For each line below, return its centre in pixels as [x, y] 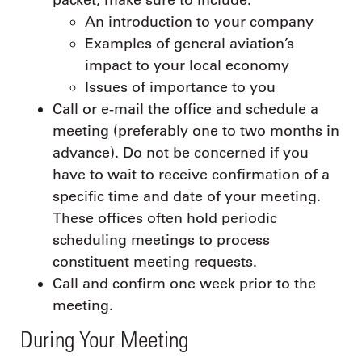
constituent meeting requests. [155, 261]
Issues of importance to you [180, 87]
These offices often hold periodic [165, 218]
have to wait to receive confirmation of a [191, 174]
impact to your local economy [187, 65]
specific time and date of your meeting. [187, 196]
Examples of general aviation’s [189, 43]
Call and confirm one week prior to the [184, 283]
